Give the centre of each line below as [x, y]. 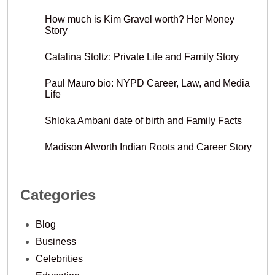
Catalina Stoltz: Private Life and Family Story [142, 57]
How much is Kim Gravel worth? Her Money [140, 20]
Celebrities [59, 259]
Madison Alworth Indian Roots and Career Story [148, 147]
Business [56, 242]
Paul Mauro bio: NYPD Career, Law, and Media [147, 83]
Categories [58, 195]
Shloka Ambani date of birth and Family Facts [143, 121]
